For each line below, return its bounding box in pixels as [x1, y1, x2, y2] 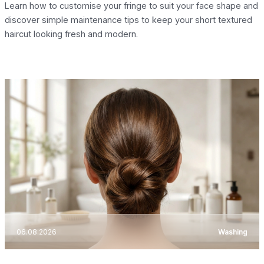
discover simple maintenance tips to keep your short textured [5, 14, 252, 25]
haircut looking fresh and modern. [5, 28, 138, 39]
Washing [218, 227, 247, 236]
